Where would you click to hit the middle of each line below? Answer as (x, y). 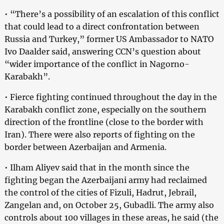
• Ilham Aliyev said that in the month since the (97, 167)
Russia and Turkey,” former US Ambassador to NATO (109, 39)
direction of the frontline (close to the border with (104, 122)
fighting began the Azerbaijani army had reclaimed (105, 180)
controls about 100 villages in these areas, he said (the (111, 217)
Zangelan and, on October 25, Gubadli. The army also (109, 205)
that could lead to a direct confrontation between (102, 26)
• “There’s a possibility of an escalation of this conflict (112, 14)
